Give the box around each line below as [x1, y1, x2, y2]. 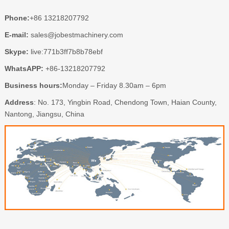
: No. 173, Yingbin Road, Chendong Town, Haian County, [33, 98, 217, 107]
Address [4, 98, 34, 107]
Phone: [4, 14, 30, 22]
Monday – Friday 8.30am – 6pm [62, 81, 166, 90]
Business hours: [4, 81, 62, 90]
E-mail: [4, 31, 29, 39]
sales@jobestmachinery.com [30, 31, 123, 39]
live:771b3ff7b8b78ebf [30, 48, 103, 56]
